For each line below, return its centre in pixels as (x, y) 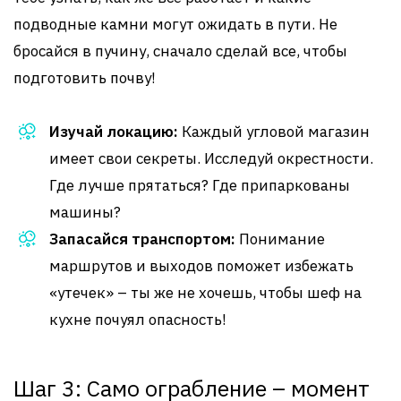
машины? (85, 212)
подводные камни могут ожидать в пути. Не (175, 24)
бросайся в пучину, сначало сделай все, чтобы (180, 51)
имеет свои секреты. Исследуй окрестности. (211, 158)
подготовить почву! (85, 78)
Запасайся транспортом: (142, 239)
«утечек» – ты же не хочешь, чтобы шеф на (205, 293)
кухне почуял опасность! (138, 320)
